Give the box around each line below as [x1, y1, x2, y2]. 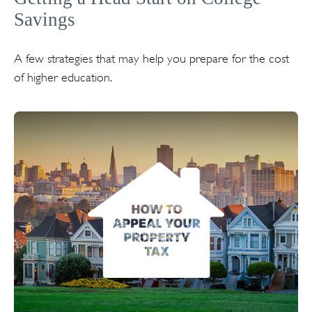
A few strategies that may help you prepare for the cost [14, 51, 289, 65]
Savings [14, 8, 75, 30]
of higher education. [14, 70, 112, 84]
